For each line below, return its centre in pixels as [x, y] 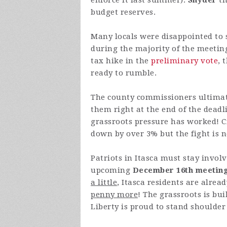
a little [104, 183]
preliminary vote [184, 61]
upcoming [112, 171]
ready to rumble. [124, 73]
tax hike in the [121, 61]
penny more [114, 195]
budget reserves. [123, 12]
